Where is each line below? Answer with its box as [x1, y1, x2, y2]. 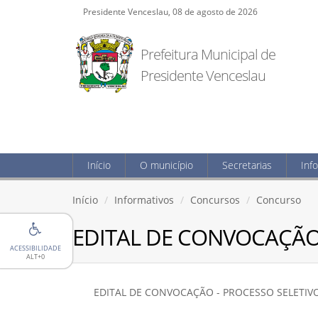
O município [140, 158, 193, 172]
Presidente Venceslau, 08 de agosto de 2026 [83, 6, 258, 17]
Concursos [190, 193, 240, 207]
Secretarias [222, 158, 272, 172]
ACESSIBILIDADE [10, 243, 61, 253]
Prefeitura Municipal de [141, 45, 276, 64]
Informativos [114, 193, 174, 207]
